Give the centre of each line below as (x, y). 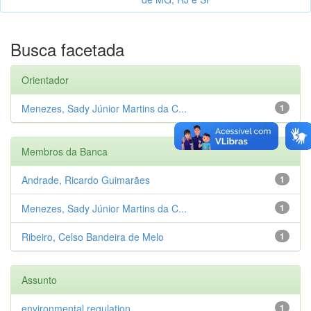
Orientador (45, 79)
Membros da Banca (65, 151)
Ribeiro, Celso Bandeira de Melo (93, 236)
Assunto (39, 279)
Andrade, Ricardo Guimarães (86, 179)
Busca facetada (67, 49)
